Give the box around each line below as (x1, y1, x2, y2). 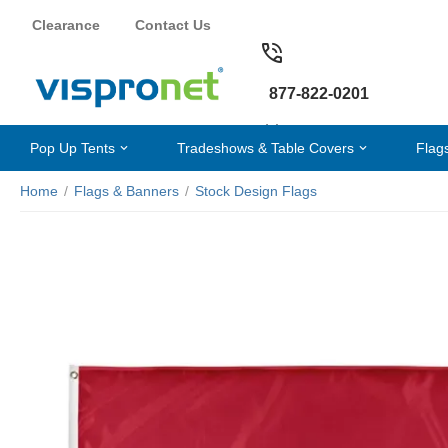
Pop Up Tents (30, 139, 115, 156)
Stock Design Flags (195, 183, 317, 199)
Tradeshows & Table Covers (176, 139, 354, 156)
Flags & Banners (74, 183, 179, 199)
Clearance (32, 16, 100, 33)
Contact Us (135, 16, 211, 33)
